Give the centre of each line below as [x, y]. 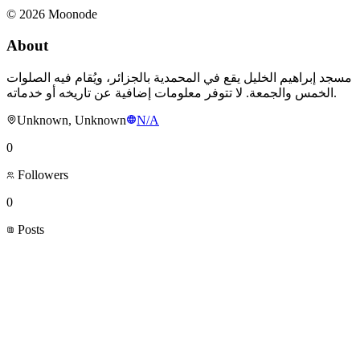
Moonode [71, 14]
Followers [41, 174]
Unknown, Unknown [72, 120]
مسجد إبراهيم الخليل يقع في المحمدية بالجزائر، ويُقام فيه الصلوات [179, 77]
